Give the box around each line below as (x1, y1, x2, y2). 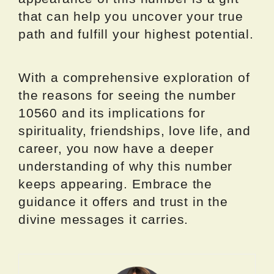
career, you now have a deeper (18, 141, 214, 155)
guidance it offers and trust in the (18, 194, 228, 209)
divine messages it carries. (18, 212, 189, 226)
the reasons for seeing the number (18, 87, 237, 102)
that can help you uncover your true (18, 9, 243, 23)
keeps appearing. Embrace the (18, 176, 212, 191)
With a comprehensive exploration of (18, 70, 250, 84)
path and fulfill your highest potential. (18, 26, 254, 41)
